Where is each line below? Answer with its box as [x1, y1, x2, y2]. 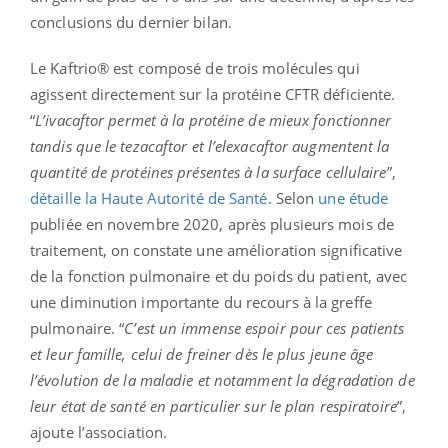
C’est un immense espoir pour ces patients [124, 317, 405, 338]
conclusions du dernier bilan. [30, 11, 232, 32]
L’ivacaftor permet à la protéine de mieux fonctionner [35, 109, 392, 130]
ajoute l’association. [30, 421, 168, 442]
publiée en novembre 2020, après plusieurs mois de [30, 213, 394, 234]
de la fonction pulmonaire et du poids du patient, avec [30, 265, 408, 286]
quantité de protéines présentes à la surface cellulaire [30, 161, 387, 182]
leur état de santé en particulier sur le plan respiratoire [30, 395, 397, 416]
